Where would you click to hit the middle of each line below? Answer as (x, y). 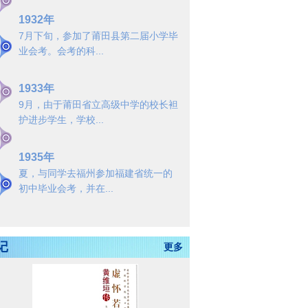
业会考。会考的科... (61, 51)
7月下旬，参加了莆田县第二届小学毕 (98, 36)
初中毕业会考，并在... (66, 188)
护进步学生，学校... (61, 120)
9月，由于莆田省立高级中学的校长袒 (98, 104)
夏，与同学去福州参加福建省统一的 (96, 173)
